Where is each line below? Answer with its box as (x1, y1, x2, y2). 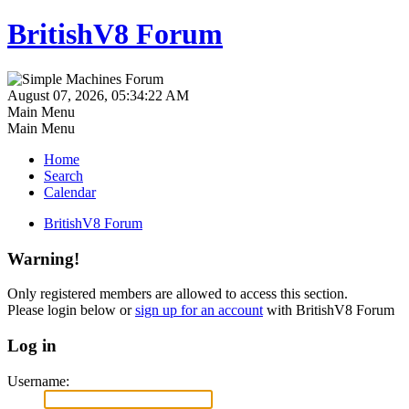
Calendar (44, 184, 96, 200)
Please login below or (7, 302, 135, 319)
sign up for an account (135, 302, 263, 319)
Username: (7, 372, 69, 389)
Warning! (7, 248, 79, 268)
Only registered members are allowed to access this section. (7, 286, 348, 302)
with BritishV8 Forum (263, 302, 394, 319)
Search (44, 167, 83, 184)
